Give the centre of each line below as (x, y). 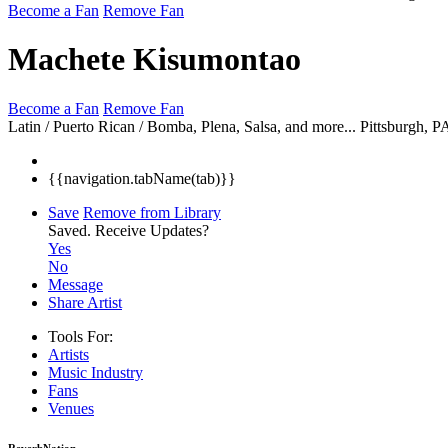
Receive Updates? (152, 230)
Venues (71, 408)
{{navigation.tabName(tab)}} (142, 178)
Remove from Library (152, 212)
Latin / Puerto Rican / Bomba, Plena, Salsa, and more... (182, 126)
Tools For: (80, 336)
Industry (117, 372)
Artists (68, 354)
